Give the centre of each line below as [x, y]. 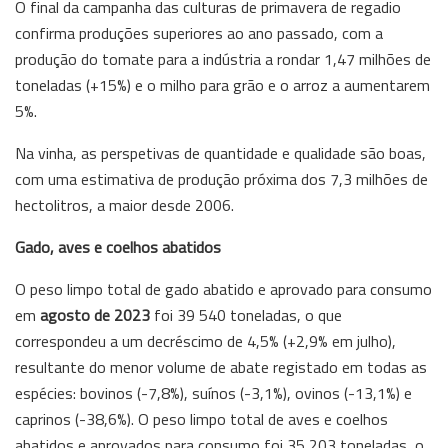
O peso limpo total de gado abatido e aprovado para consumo [223, 288]
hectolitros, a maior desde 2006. [124, 204]
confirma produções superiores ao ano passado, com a [199, 32]
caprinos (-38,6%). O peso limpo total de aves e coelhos [201, 418]
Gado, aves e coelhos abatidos [118, 246]
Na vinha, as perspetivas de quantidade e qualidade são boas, [220, 152]
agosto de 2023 [97, 314]
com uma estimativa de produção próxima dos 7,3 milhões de [221, 178]
